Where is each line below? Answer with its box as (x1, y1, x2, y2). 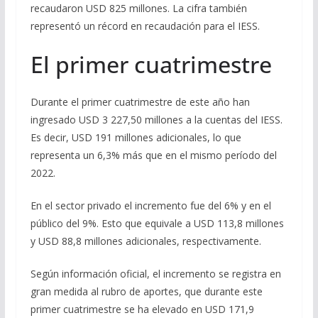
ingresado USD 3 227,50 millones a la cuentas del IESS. (30, 113, 283, 127)
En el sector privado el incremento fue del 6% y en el (30, 199, 271, 213)
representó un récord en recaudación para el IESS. (30, 19, 260, 33)
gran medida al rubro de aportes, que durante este (30, 285, 263, 299)
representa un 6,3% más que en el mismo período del (30, 148, 277, 163)
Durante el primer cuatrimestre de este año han (30, 95, 250, 109)
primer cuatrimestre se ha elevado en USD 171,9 (30, 302, 254, 317)
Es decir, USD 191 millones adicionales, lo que (30, 131, 241, 145)
